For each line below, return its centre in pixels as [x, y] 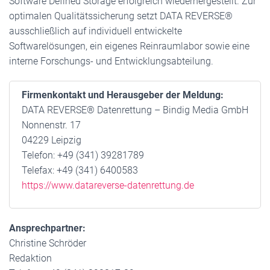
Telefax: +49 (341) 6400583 [80, 170]
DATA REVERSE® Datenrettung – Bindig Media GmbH [135, 110]
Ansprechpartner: [47, 228]
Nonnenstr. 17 [51, 125]
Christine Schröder [48, 243]
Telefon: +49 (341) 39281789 [83, 155]
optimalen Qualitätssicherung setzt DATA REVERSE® [121, 16]
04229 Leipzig [52, 140]
